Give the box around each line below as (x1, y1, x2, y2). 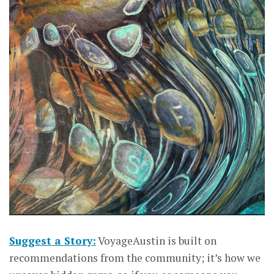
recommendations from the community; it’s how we (9, 251, 261, 265)
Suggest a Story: (9, 234, 96, 248)
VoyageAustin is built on (96, 234, 217, 248)
